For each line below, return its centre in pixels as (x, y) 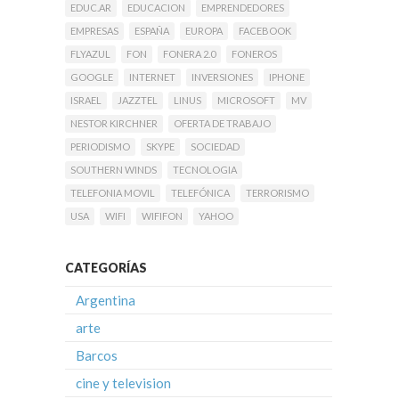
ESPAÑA (152, 31)
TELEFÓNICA (200, 193)
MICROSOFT (246, 101)
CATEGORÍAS (106, 268)
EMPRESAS (94, 31)
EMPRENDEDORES (243, 8)
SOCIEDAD (215, 147)
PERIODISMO (100, 147)
